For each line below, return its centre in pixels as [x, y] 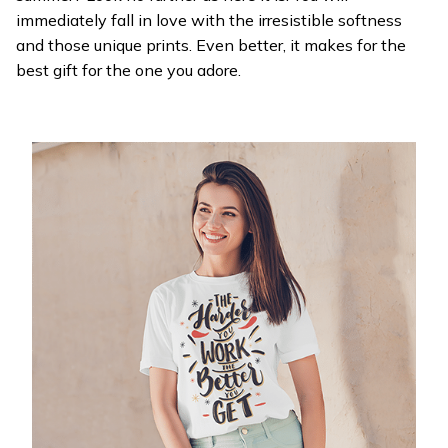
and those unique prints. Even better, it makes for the [211, 44]
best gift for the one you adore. [130, 69]
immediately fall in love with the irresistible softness [209, 19]
